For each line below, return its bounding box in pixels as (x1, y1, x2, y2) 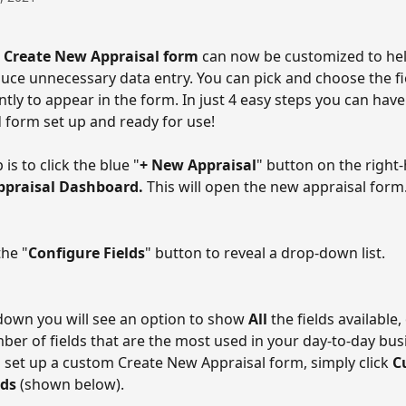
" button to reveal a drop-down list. (145, 242, 389, 263)
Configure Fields (28, 242, 145, 263)
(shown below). (20, 373, 128, 394)
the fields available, (271, 308, 401, 329)
